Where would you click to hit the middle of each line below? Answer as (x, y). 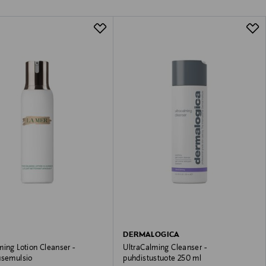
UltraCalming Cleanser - (165, 248)
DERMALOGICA (151, 235)
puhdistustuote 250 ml (162, 259)
